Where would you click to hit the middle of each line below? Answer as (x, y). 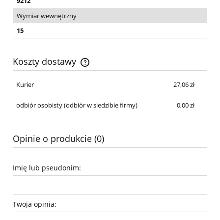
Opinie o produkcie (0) (58, 138)
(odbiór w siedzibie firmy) (100, 105)
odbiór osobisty (39, 105)
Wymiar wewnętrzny (47, 15)
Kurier (25, 85)
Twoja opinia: (35, 204)
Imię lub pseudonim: (47, 167)
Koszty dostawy (46, 61)
